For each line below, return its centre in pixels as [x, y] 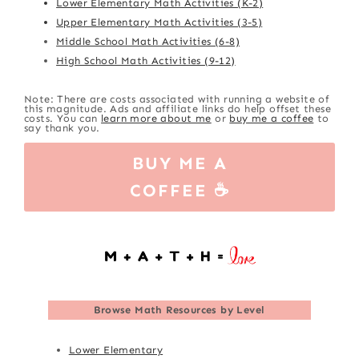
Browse [115, 309]
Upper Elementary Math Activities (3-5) [159, 22]
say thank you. [62, 127]
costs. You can [63, 118]
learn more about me [156, 118]
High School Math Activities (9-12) [146, 60]
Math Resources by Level [200, 309]
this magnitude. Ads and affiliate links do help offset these [178, 108]
